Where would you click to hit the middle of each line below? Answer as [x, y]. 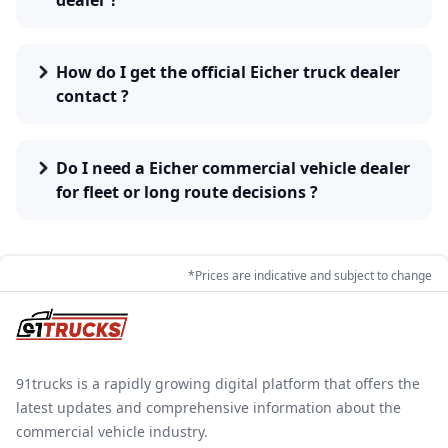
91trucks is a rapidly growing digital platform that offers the [218, 383]
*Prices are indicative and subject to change [310, 275]
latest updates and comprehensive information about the [208, 407]
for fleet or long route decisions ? [187, 192]
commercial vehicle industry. [112, 431]
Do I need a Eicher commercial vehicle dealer [233, 168]
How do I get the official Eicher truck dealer [228, 72]
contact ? [92, 96]
